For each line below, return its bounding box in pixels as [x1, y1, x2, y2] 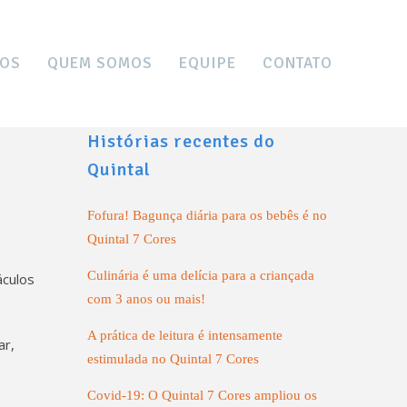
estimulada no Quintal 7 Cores [87, 352, 259, 366]
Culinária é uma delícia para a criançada [87, 268, 314, 283]
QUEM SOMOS [47, 54, 153, 73]
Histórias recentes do [87, 130, 275, 153]
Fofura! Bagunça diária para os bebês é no [87, 208, 327, 223]
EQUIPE [179, 54, 236, 73]
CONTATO [263, 54, 333, 73]
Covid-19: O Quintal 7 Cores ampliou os [87, 388, 317, 402]
